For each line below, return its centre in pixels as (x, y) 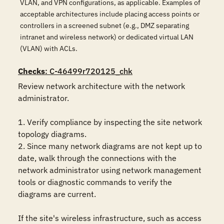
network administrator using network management (110, 170)
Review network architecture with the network (101, 86)
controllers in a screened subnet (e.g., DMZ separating (104, 25)
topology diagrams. (52, 134)
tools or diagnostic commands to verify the (95, 182)
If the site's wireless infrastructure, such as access (110, 218)
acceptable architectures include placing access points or (110, 14)
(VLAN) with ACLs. (49, 48)
